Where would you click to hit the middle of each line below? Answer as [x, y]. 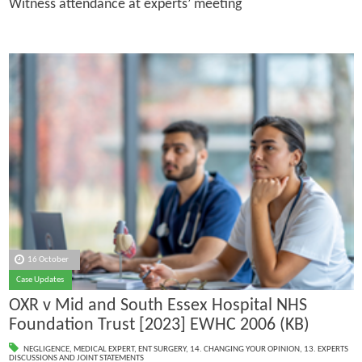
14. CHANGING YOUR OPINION [244, 350]
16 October [48, 259]
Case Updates [40, 280]
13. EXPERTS [326, 350]
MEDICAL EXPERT [103, 350]
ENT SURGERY [162, 350]
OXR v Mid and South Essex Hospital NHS [158, 305]
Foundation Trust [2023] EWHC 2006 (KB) [159, 325]
